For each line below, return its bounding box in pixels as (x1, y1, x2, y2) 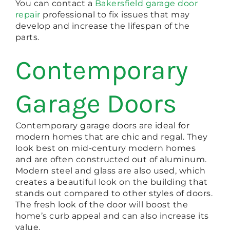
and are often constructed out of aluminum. (15, 155, 207, 165)
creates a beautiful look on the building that (15, 177, 208, 187)
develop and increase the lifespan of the (15, 21, 190, 31)
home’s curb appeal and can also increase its (15, 211, 209, 221)
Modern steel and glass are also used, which (15, 166, 206, 176)
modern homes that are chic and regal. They (15, 132, 208, 142)
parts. (15, 32, 40, 43)
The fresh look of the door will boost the (15, 200, 188, 210)
